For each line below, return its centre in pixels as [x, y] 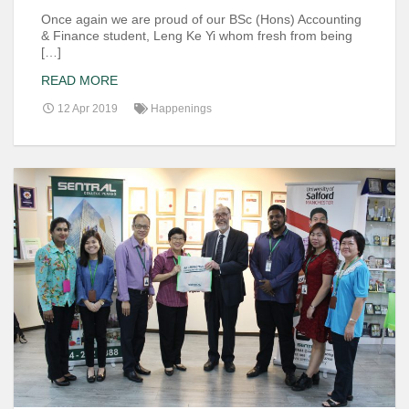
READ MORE [79, 81]
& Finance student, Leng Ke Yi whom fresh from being [197, 35]
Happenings [181, 109]
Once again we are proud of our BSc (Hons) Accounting [201, 19]
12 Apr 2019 [86, 109]
